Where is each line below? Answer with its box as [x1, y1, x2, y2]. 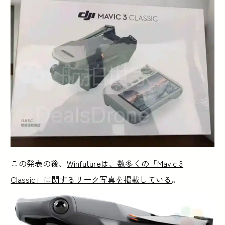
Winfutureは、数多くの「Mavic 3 [67, 157, 183, 169]
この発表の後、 [11, 157, 67, 169]
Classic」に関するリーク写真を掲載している [11, 173, 172, 185]
